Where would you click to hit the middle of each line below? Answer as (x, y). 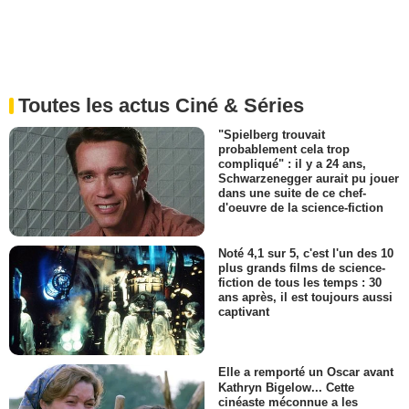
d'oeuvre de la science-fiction (301, 208)
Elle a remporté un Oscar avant (306, 372)
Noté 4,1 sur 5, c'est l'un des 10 (306, 254)
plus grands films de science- (302, 268)
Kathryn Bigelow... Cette (286, 387)
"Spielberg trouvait (272, 134)
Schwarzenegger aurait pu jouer (309, 178)
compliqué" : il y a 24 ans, (292, 163)
